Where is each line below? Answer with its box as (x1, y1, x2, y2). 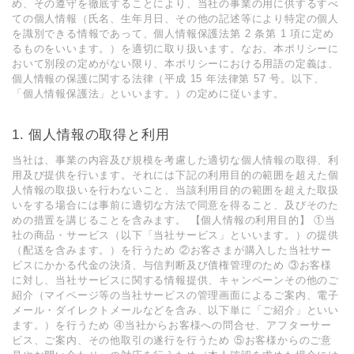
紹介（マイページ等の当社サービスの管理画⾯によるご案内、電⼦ (12, 289, 340, 301)
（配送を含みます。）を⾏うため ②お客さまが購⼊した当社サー (12, 244, 333, 256)
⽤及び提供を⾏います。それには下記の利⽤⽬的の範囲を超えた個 (12, 169, 339, 181)
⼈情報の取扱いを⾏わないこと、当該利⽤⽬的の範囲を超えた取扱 (12, 184, 339, 196)
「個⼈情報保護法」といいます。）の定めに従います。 (12, 88, 285, 100)
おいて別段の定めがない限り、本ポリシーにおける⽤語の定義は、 (12, 58, 340, 70)
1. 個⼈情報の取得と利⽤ (12, 127, 170, 142)
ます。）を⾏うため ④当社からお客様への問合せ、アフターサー (12, 319, 333, 331)
